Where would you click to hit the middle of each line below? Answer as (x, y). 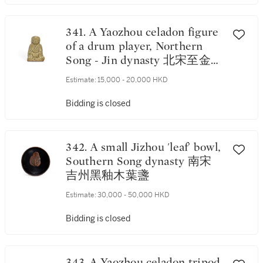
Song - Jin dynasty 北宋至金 (138, 60)
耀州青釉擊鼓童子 (114, 75)
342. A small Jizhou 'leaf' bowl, (78, 147)
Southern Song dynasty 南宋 (139, 161)
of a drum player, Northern (134, 46)
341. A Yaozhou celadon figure (77, 32)
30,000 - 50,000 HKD (134, 195)
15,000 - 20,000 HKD (133, 80)
